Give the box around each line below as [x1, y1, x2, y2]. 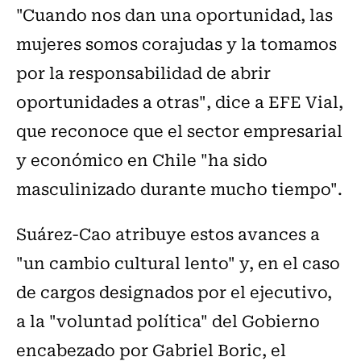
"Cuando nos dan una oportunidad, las [16, 2, 333, 27]
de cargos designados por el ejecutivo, [16, 279, 332, 305]
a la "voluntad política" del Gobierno [16, 308, 320, 334]
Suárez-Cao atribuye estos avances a [16, 221, 320, 247]
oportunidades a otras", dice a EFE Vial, [16, 89, 343, 114]
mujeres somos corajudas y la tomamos [16, 31, 337, 56]
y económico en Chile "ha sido [16, 147, 268, 172]
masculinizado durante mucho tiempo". [16, 176, 342, 201]
